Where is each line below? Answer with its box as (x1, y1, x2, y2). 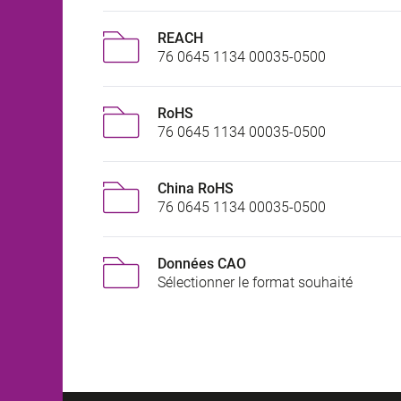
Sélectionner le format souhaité (158, 274, 353, 292)
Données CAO (158, 255, 246, 273)
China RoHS (158, 180, 234, 198)
